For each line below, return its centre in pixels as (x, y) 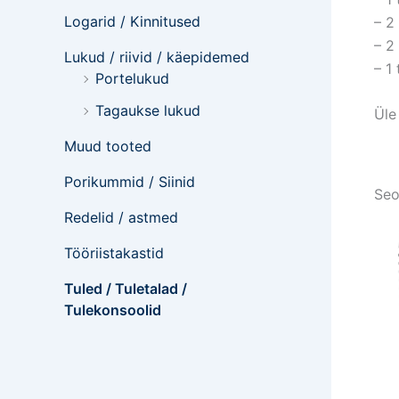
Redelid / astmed (121, 217)
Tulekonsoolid (113, 310)
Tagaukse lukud (148, 110)
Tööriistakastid (114, 253)
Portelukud (132, 78)
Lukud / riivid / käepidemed (157, 57)
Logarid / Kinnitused (132, 21)
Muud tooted (108, 146)
